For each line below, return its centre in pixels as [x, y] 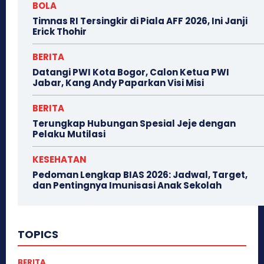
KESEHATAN [60, 159]
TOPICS [38, 234]
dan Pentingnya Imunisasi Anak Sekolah [127, 185]
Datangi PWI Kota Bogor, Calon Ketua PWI [131, 72]
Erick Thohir [60, 31]
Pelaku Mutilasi [69, 134]
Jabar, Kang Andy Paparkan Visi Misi [118, 82]
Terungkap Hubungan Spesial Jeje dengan [134, 123]
